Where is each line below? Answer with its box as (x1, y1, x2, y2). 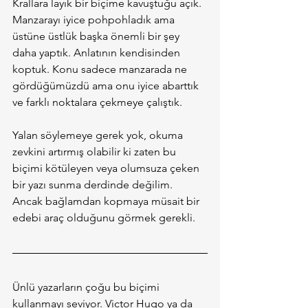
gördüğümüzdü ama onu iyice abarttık (12, 79, 201, 93)
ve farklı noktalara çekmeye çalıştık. (12, 96, 182, 109)
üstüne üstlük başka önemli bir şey (12, 30, 182, 43)
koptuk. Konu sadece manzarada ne (12, 63, 190, 76)
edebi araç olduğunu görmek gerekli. (12, 211, 195, 225)
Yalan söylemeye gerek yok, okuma (12, 129, 186, 142)
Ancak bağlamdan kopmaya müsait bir (12, 195, 202, 208)
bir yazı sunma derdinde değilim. (12, 178, 175, 192)
